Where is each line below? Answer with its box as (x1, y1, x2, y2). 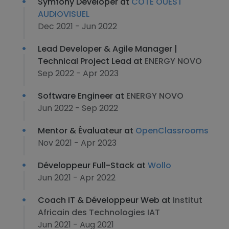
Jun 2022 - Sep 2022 (38, 102, 118, 114)
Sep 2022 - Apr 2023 (38, 67, 119, 79)
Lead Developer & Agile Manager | (38, 43, 177, 55)
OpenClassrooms (135, 125, 209, 136)
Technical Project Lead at (38, 55, 145, 67)
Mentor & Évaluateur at (38, 125, 135, 136)
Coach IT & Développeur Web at (38, 194, 173, 206)
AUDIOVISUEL (38, 8, 89, 20)
